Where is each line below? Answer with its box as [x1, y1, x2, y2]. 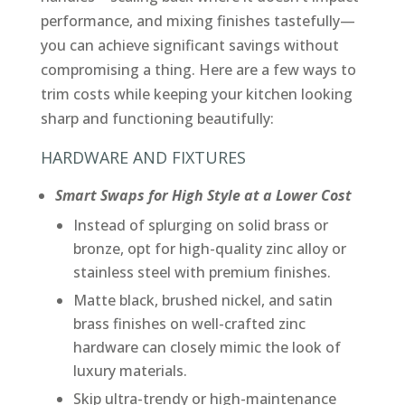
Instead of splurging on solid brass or [72, 215, 328, 236]
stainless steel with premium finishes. [72, 262, 331, 283]
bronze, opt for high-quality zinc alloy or [72, 239, 346, 259]
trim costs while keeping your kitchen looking [40, 84, 353, 105]
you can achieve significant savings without [40, 35, 339, 56]
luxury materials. [72, 361, 187, 381]
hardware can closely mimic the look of [72, 337, 341, 358]
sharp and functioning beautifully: [40, 108, 274, 129]
